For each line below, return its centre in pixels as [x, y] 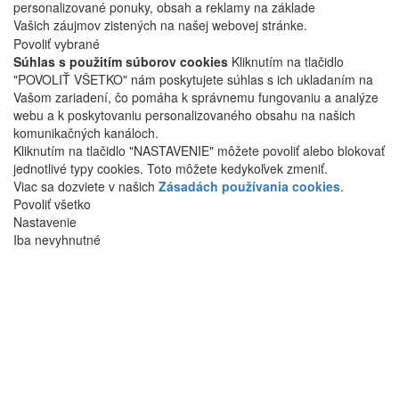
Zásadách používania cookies [249, 187]
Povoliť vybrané [57, 44]
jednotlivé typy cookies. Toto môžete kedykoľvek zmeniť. [171, 169]
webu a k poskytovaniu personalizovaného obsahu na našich [184, 115]
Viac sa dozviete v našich [86, 187]
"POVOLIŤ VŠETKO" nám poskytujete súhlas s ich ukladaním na [193, 80]
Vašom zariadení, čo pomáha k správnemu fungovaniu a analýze [196, 98]
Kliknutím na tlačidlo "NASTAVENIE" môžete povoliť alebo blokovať [199, 151]
